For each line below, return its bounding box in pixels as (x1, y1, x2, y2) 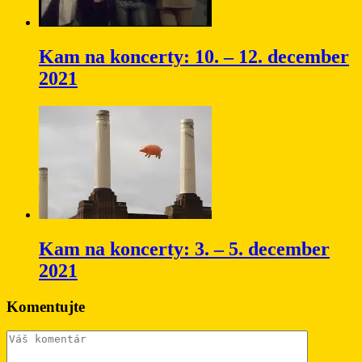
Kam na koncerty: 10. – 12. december (39, 45, 349, 67)
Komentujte (6, 297, 85, 315)
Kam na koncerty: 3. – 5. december (39, 238, 330, 259)
